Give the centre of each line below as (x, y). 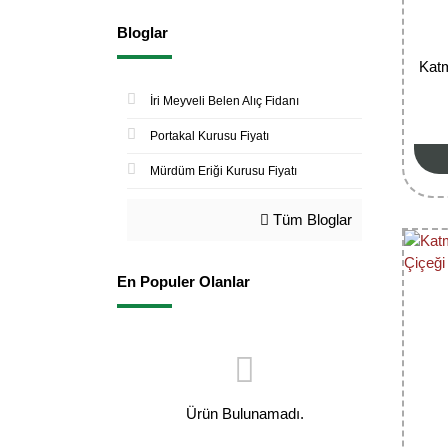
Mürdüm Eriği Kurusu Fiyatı (223, 170)
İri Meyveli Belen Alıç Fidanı (224, 100)
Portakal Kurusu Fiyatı (209, 135)
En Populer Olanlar (183, 281)
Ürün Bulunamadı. (244, 413)
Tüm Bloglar (310, 219)
